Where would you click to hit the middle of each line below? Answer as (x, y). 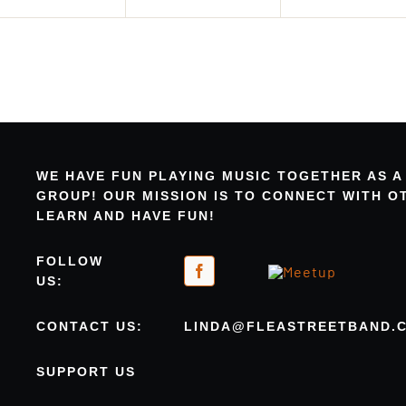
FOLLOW (69, 261)
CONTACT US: (89, 327)
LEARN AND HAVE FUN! (126, 216)
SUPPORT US (86, 372)
